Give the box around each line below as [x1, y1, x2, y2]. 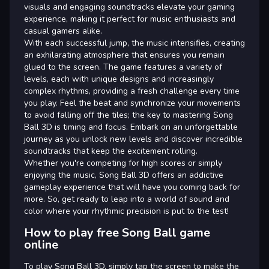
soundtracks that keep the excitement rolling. [24, 145, 198, 157]
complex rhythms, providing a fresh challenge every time [24, 85, 240, 97]
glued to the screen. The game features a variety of [24, 61, 222, 73]
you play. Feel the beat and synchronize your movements [24, 97, 241, 109]
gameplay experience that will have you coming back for [24, 181, 240, 193]
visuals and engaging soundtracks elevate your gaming [24, 1, 235, 13]
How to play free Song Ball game [24, 225, 210, 241]
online [24, 237, 58, 253]
